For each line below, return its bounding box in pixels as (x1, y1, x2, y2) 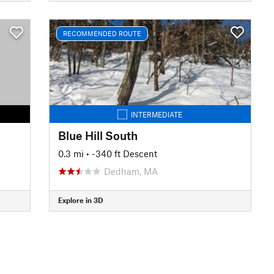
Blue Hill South (57, 128, 138, 143)
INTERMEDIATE (131, 109, 183, 119)
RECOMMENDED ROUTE (62, 29, 141, 37)
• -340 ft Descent (86, 147, 157, 159)
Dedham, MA (103, 165, 158, 177)
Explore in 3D (57, 196, 103, 204)
